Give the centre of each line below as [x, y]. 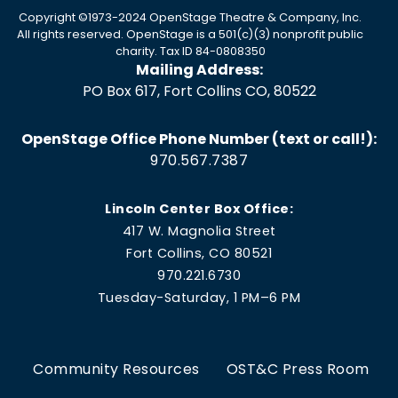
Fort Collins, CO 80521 [199, 253]
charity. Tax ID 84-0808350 [190, 51]
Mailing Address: [199, 70]
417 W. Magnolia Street [199, 231]
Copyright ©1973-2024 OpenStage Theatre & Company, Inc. [190, 17]
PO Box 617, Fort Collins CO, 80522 [199, 91]
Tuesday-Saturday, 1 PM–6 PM [199, 298]
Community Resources [116, 369]
